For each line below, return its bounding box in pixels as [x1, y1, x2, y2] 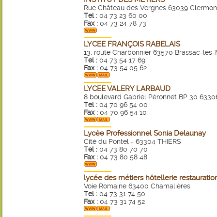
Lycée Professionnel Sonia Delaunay [84, 129, 206, 138]
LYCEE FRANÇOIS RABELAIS [84, 40, 180, 48]
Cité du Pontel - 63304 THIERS [84, 138, 181, 145]
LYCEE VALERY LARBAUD [84, 84, 170, 93]
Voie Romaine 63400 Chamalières [84, 182, 190, 190]
